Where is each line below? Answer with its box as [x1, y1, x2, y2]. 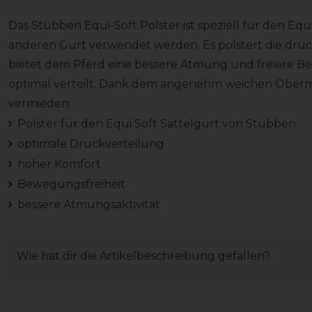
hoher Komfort [17, 157, 101, 171]
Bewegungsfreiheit [17, 178, 125, 192]
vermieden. [8, 97, 74, 111]
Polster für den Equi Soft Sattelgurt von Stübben [17, 117, 296, 131]
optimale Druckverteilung [17, 137, 164, 151]
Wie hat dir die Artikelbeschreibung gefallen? [17, 249, 270, 263]
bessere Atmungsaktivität [17, 198, 160, 212]
